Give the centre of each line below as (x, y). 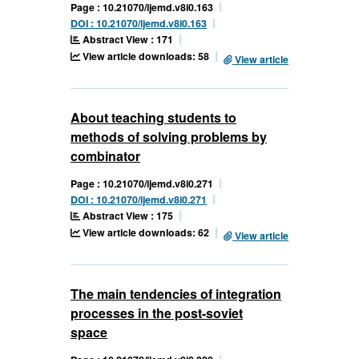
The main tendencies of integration (176, 293)
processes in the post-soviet (157, 313)
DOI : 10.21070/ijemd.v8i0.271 (139, 199)
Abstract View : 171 (127, 39)
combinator (105, 155)
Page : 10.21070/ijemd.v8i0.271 (142, 183)
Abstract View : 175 (127, 215)
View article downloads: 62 (145, 232)
